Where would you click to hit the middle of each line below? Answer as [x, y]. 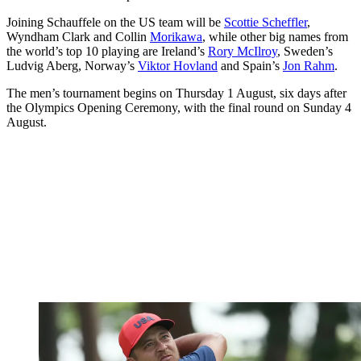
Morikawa [176, 36]
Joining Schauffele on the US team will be [115, 22]
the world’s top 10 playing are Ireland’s [107, 51]
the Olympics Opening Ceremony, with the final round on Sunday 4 [179, 107]
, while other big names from [275, 36]
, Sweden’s [305, 51]
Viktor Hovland [178, 65]
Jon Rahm [309, 65]
